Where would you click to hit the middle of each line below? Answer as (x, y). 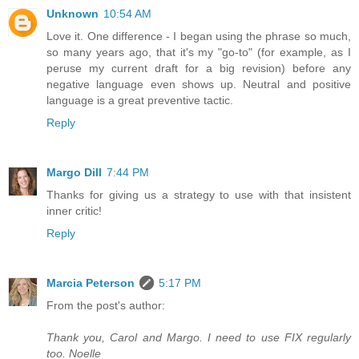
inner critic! (74, 210)
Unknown (73, 13)
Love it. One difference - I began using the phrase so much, (199, 36)
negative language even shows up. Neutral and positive (199, 84)
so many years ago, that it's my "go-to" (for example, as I (199, 52)
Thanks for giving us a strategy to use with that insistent (199, 194)
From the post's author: (106, 305)
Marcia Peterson (91, 282)
